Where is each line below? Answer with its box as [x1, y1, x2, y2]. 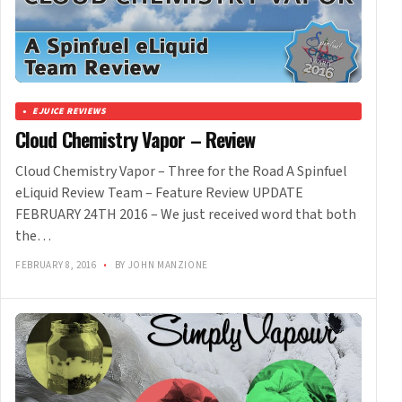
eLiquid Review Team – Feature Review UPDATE [15, 183, 303, 204]
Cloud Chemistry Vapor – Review [15, 125, 256, 154]
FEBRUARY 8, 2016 [15, 258, 100, 273]
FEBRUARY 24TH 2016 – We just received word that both [15, 205, 356, 225]
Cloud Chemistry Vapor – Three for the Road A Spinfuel [15, 162, 347, 182]
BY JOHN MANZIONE [111, 258, 209, 273]
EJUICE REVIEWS [32, 105, 107, 118]
